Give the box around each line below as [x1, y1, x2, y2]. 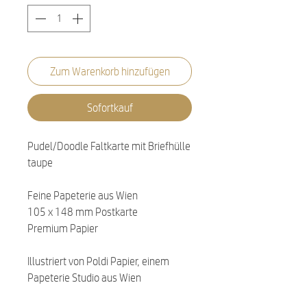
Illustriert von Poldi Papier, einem [27, 254, 169, 267]
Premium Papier [27, 221, 98, 234]
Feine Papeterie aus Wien [27, 188, 138, 201]
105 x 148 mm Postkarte [27, 205, 138, 218]
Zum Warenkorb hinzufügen [49, 64, 170, 77]
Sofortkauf [86, 101, 133, 114]
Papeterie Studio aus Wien [27, 271, 141, 284]
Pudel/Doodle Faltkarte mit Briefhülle [27, 139, 191, 152]
